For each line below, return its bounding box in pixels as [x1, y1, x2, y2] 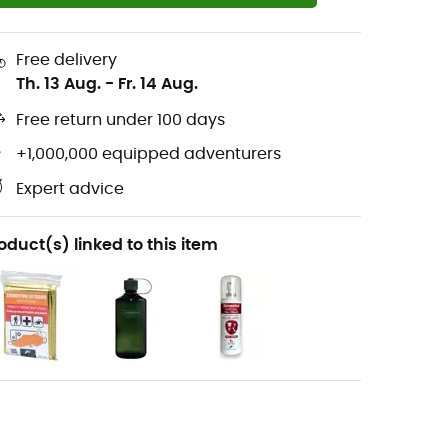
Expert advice [16, 181, 124, 198]
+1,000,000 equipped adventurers [16, 146, 281, 163]
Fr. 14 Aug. [118, 75, 198, 92]
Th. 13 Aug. [16, 75, 101, 92]
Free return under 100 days [16, 112, 225, 129]
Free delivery [16, 51, 117, 68]
